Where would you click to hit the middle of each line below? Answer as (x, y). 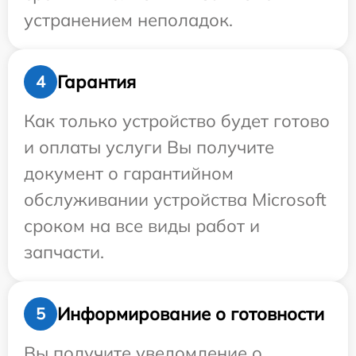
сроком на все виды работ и (142, 226)
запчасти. (64, 252)
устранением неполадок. (128, 20)
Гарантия (97, 81)
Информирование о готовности (191, 313)
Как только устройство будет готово (177, 121)
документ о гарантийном (129, 174)
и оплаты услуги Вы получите (149, 147)
